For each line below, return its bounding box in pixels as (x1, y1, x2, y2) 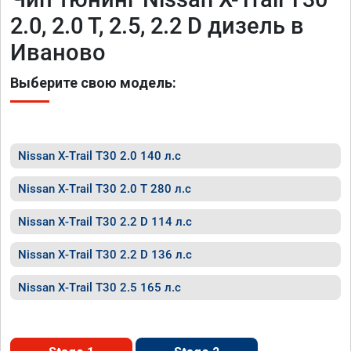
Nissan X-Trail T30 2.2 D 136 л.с (18, 248, 192, 262)
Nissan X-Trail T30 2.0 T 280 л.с (18, 182, 191, 196)
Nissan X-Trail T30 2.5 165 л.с (18, 280, 181, 295)
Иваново (10, 39, 106, 66)
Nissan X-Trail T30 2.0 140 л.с (18, 149, 181, 163)
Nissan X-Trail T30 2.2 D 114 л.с (18, 215, 192, 229)
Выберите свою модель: (10, 74, 176, 91)
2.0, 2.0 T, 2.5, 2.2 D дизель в (10, 13, 304, 39)
